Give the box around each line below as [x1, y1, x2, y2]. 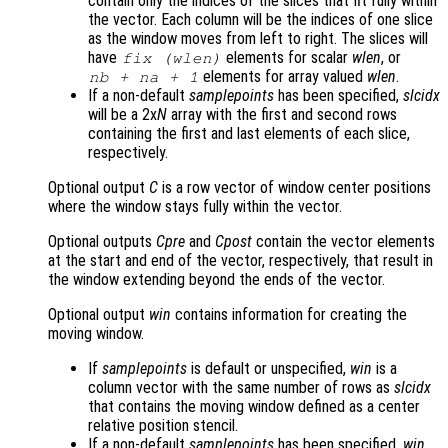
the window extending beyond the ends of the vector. [48, 270, 385, 290]
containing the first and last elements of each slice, [88, 124, 410, 144]
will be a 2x [88, 105, 157, 125]
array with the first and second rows [167, 105, 397, 125]
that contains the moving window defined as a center [88, 397, 420, 417]
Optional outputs [48, 232, 156, 252]
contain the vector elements [252, 232, 435, 252]
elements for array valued [199, 67, 368, 87]
